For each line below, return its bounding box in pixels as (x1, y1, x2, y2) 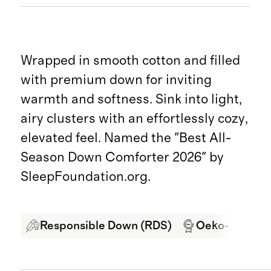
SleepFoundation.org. (20, 170, 151, 184)
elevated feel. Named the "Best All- (20, 131, 231, 145)
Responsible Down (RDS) (39, 220, 172, 232)
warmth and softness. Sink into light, (20, 93, 242, 106)
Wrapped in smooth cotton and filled (20, 54, 240, 68)
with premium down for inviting (20, 73, 212, 87)
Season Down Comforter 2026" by (20, 151, 224, 165)
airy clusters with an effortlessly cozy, (20, 112, 248, 126)
